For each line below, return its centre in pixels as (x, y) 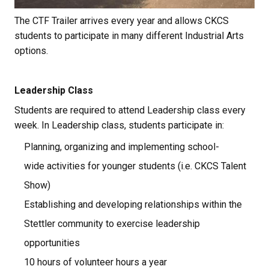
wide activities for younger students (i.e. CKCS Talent (135, 166)
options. (31, 50)
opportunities (52, 243)
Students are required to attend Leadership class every (130, 110)
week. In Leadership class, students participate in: (119, 125)
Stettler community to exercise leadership (112, 223)
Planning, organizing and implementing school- (122, 147)
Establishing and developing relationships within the (133, 204)
